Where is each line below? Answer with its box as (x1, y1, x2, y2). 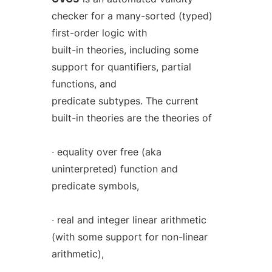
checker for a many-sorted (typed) (51, 10, 212, 22)
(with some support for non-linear (51, 231, 208, 243)
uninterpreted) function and (51, 163, 178, 175)
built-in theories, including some (51, 44, 199, 56)
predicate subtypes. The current (51, 95, 199, 107)
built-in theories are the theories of (51, 112, 212, 124)
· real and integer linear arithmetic (51, 214, 206, 226)
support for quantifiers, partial (51, 61, 191, 73)
